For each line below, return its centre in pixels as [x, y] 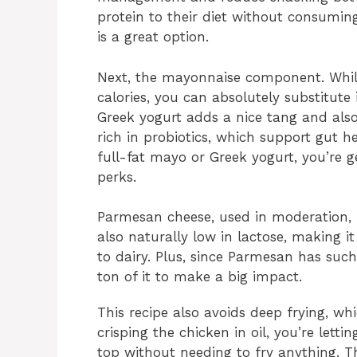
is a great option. [153, 37]
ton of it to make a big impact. [200, 277]
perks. [117, 177]
